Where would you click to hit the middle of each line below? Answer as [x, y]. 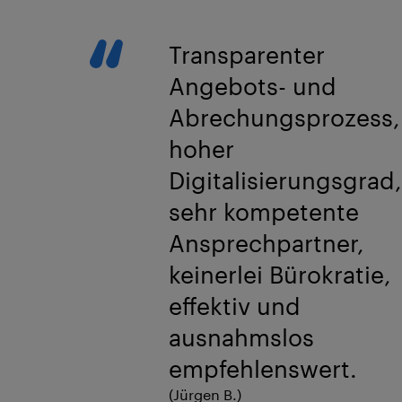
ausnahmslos [241, 336]
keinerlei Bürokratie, [280, 274]
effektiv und [234, 305]
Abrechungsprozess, [284, 117]
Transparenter [246, 54]
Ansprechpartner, [266, 242]
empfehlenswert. [262, 368]
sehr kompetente [263, 211]
